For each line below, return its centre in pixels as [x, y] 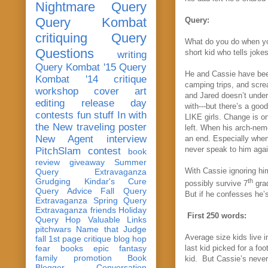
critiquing [61, 38]
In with [132, 115]
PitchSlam [58, 151]
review [48, 162]
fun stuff [95, 115]
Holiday [133, 210]
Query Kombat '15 [76, 67]
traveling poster [112, 127]
